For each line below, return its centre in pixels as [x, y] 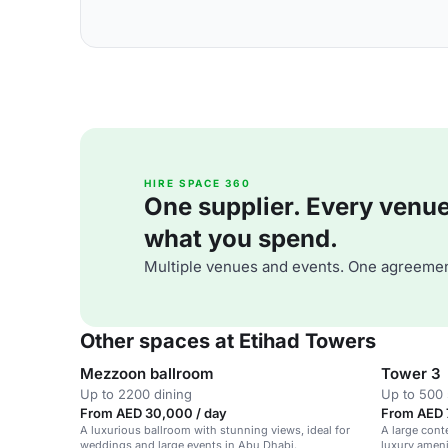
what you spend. [241, 238]
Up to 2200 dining [136, 394]
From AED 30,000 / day [153, 413]
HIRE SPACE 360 [197, 183]
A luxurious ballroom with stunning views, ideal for [215, 430]
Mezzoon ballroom [147, 373]
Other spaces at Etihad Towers [228, 341]
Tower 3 [411, 373]
